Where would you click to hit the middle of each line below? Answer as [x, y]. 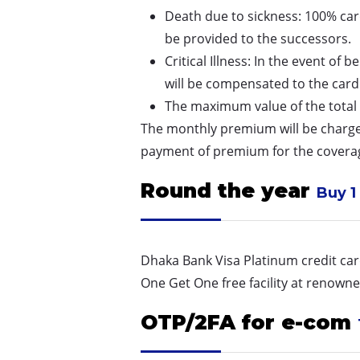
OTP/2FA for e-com [249, 322]
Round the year [228, 190]
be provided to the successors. [258, 38]
